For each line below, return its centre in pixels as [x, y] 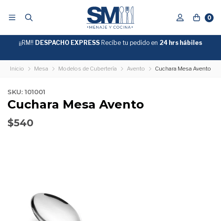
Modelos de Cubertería [88, 69]
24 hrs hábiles [181, 43]
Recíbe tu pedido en [129, 43]
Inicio [17, 69]
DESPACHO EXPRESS [67, 43]
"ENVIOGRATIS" [141, 52]
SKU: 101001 [26, 92]
